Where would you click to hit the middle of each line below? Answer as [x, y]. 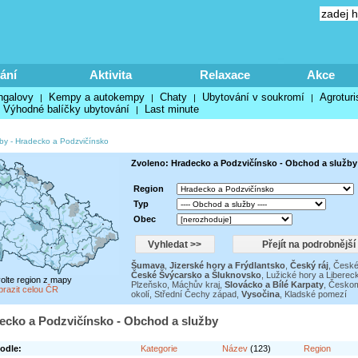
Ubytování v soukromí [253, 97]
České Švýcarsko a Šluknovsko [196, 275]
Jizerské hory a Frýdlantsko [227, 265]
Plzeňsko [149, 284]
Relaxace [225, 75]
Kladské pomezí [315, 294]
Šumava [147, 265]
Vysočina [260, 294]
